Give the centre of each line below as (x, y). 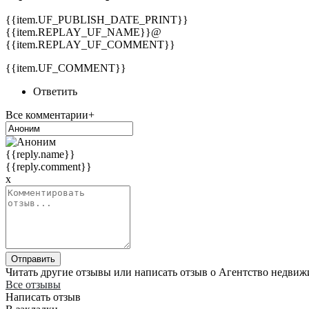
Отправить (33, 259)
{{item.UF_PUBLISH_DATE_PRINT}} (97, 20)
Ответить (55, 92)
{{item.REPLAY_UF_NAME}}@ (83, 32)
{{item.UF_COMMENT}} (66, 68)
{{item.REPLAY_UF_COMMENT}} (90, 45)
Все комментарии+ (50, 115)
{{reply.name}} (40, 154)
